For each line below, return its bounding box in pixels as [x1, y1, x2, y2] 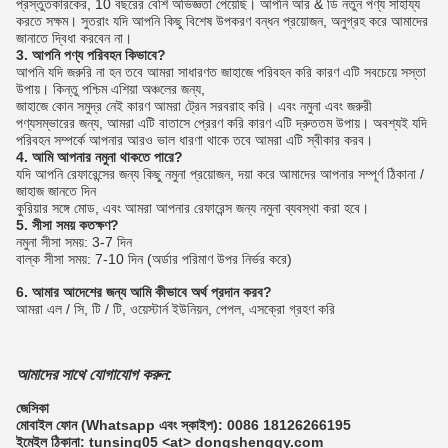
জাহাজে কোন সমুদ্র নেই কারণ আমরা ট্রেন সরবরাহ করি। [16, 98, 274, 114]
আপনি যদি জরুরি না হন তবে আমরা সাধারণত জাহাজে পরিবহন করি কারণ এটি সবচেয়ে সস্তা [16, 64, 426, 80]
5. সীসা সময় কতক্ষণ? [16, 217, 119, 233]
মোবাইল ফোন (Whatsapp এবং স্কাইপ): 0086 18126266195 [16, 417, 351, 433]
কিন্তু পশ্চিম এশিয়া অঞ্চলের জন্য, [53, 81, 205, 97]
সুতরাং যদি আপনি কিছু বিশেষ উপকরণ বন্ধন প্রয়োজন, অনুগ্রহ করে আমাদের [81, 13, 428, 29]
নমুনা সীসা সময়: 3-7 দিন [16, 234, 132, 250]
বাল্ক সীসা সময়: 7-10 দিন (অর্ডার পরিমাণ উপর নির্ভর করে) [16, 251, 292, 267]
